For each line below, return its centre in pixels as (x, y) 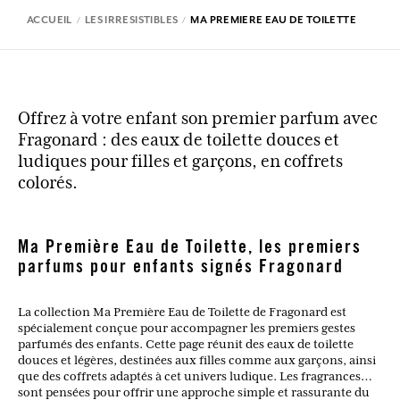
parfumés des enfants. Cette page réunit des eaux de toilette (186, 343)
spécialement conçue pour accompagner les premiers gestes (187, 327)
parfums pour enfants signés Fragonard (181, 268)
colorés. (48, 182)
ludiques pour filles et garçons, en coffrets (180, 160)
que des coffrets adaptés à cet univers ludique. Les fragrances (189, 375)
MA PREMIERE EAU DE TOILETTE (273, 19)
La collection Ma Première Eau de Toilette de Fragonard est (182, 311)
